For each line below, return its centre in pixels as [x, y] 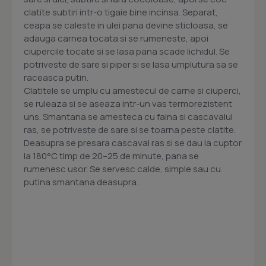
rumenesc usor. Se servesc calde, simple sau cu [122, 169]
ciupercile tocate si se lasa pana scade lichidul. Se [127, 52]
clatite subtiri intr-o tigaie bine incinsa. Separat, [121, 12]
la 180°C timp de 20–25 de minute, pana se [111, 156]
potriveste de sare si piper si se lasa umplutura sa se [131, 65]
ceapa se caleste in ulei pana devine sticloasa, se [126, 26]
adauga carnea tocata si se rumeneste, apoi [116, 39]
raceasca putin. [56, 78]
